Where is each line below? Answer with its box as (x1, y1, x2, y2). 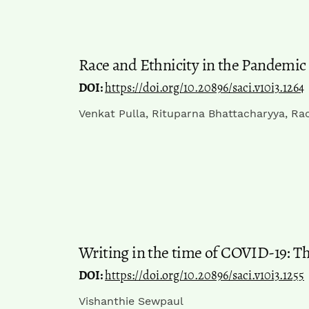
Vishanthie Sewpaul (79, 294, 183, 308)
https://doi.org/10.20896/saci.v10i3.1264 (105, 79, 304, 96)
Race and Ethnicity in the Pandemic (79, 53, 306, 76)
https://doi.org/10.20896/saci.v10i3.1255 (105, 266, 304, 283)
